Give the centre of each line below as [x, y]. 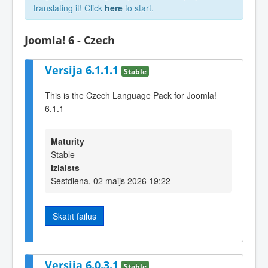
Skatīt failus [74, 216]
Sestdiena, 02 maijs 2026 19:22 [111, 180]
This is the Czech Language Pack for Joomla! [131, 95]
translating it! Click [69, 8]
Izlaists [65, 167]
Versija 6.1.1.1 [83, 70]
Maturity [68, 141]
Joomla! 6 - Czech [70, 40]
